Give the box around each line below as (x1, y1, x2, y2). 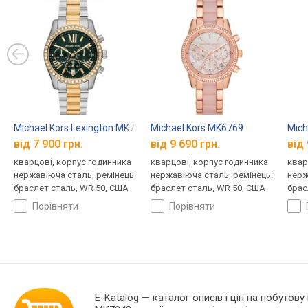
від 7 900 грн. (14, 137, 83, 151)
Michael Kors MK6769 (150, 122, 243, 133)
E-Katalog (95, 291, 140, 304)
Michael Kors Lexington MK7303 (14, 122, 151, 133)
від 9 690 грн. (150, 137, 220, 151)
